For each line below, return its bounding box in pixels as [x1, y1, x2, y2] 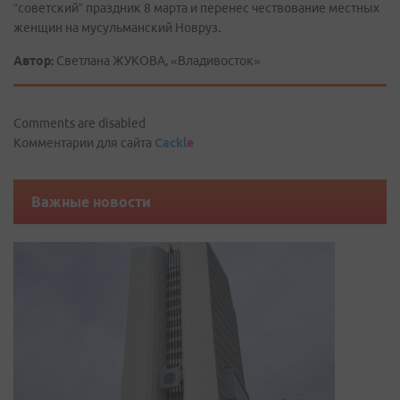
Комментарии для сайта [13, 136, 154, 150]
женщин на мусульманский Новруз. [13, 21, 221, 35]
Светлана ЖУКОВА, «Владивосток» [54, 54, 261, 68]
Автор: [13, 54, 54, 68]
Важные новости [31, 194, 151, 210]
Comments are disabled [13, 116, 146, 130]
